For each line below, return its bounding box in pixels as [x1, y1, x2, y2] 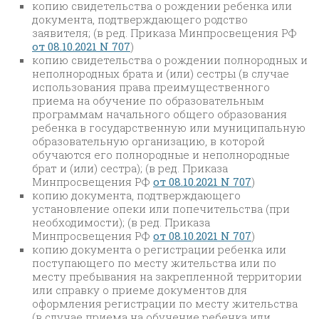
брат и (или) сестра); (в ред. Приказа [32, 160, 228, 175]
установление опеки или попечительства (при [32, 201, 290, 216]
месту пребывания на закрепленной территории [32, 268, 302, 283]
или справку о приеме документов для [32, 282, 247, 297]
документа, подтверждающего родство [32, 11, 248, 26]
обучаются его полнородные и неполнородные [32, 147, 290, 162]
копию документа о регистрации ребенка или [32, 241, 286, 256]
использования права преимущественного [32, 79, 270, 94]
